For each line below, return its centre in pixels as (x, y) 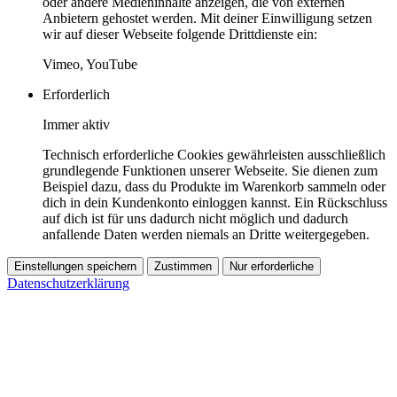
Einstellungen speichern (75, 266)
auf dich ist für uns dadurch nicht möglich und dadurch (195, 218)
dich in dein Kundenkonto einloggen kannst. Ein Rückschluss (215, 202)
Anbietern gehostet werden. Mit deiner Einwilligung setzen (207, 18)
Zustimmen (183, 266)
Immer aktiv (76, 124)
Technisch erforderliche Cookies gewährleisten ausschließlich (214, 154)
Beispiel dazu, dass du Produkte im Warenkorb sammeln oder (214, 186)
